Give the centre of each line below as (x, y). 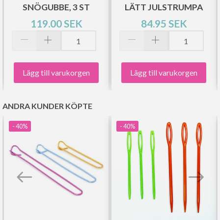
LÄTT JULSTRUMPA (164, 7)
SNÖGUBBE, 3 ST (56, 7)
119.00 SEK (56, 24)
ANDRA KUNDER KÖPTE (47, 106)
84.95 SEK (164, 24)
